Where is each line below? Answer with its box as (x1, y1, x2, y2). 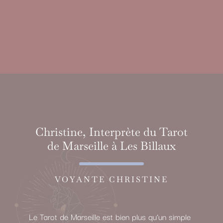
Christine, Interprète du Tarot (35, 124, 188, 139)
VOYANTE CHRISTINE (55, 174, 168, 185)
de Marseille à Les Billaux (47, 138, 176, 153)
